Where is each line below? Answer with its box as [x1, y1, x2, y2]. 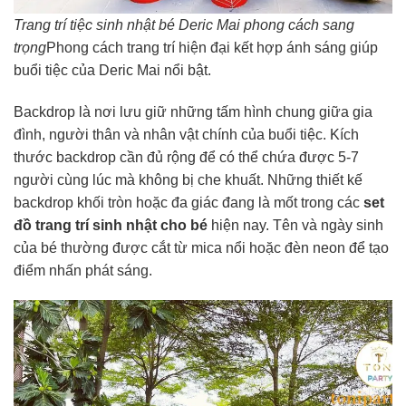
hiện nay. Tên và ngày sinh [208, 217, 383, 233]
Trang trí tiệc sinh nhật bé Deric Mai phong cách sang [14, 16, 354, 33]
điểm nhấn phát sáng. [14, 262, 152, 278]
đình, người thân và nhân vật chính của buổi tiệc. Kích [14, 126, 359, 142]
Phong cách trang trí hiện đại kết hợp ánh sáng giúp [46, 39, 378, 55]
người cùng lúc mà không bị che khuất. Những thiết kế [14, 171, 362, 188]
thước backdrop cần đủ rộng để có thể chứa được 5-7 [14, 149, 359, 165]
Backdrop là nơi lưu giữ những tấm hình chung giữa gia [14, 103, 372, 120]
